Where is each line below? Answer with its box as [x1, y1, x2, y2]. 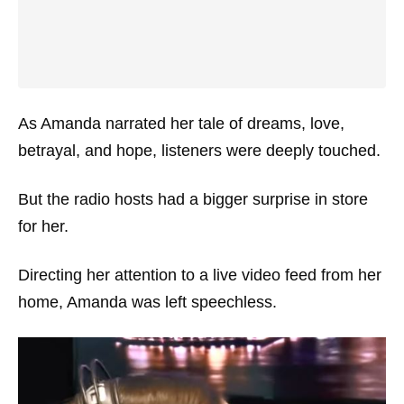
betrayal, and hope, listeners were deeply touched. [18, 141, 381, 160]
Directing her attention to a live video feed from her [18, 265, 381, 284]
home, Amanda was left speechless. [18, 292, 277, 311]
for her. [18, 216, 69, 235]
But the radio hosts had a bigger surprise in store [18, 189, 368, 208]
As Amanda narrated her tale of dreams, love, [18, 114, 344, 133]
